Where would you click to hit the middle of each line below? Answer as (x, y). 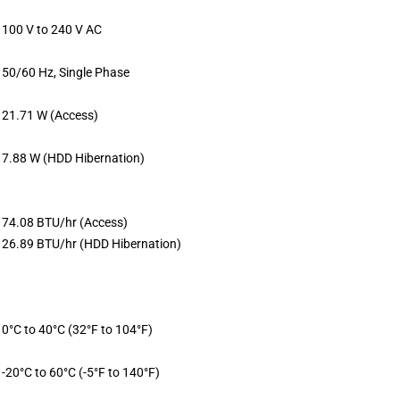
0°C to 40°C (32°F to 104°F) (77, 329)
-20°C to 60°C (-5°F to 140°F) (81, 372)
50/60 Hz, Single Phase (66, 72)
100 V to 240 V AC (52, 29)
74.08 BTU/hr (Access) (65, 222)
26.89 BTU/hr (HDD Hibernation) (92, 243)
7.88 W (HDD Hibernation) (73, 158)
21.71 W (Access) (50, 115)
